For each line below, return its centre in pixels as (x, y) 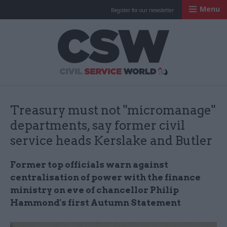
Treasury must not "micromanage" (113, 110)
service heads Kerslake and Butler (111, 141)
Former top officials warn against (89, 165)
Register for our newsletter (142, 10)
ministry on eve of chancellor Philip (94, 190)
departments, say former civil (98, 125)
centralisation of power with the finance (105, 177)
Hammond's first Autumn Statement (96, 203)
